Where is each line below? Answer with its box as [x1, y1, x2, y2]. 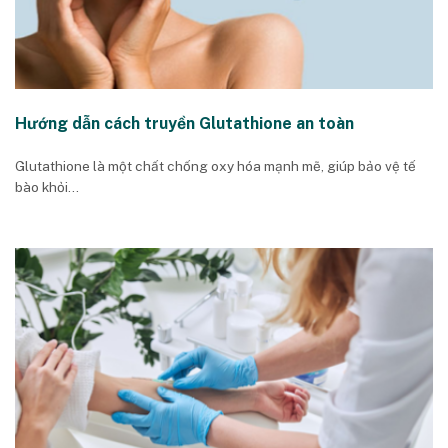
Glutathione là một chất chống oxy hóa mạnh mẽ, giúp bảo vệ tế [15, 157, 416, 174]
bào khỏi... [15, 178, 79, 195]
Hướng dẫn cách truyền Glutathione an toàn [15, 114, 354, 134]
